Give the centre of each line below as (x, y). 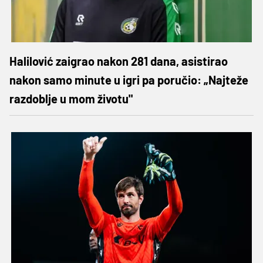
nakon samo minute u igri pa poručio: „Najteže (129, 80)
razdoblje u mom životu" (71, 98)
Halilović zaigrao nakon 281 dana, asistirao (119, 61)
